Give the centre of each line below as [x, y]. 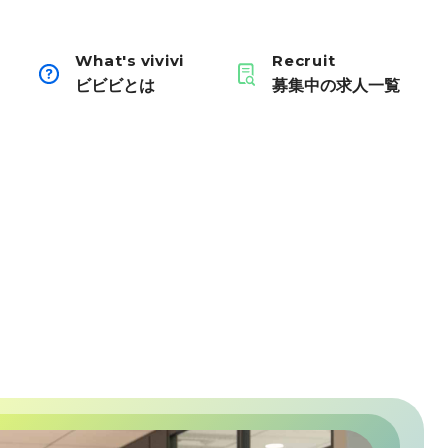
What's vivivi [129, 60]
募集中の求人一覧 [336, 84]
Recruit [304, 60]
